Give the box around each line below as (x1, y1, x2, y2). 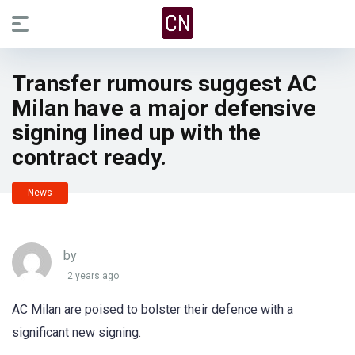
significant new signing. (12, 325, 141, 340)
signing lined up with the (12, 120, 261, 146)
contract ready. (12, 144, 166, 170)
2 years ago (67, 270, 119, 282)
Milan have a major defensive (12, 95, 316, 121)
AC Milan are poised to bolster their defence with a (12, 302, 293, 317)
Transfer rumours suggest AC (12, 71, 317, 97)
